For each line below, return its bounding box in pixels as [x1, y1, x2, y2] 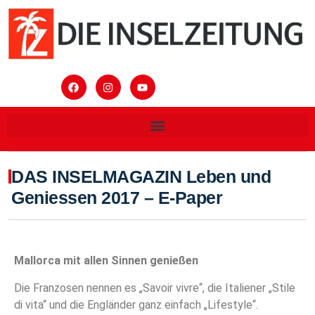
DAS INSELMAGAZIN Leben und [11, 167, 271, 187]
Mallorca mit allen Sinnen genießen [14, 254, 198, 268]
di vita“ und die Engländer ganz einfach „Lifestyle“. [14, 297, 258, 311]
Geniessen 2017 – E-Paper [11, 188, 222, 208]
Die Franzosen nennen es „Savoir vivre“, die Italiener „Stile [14, 281, 295, 295]
